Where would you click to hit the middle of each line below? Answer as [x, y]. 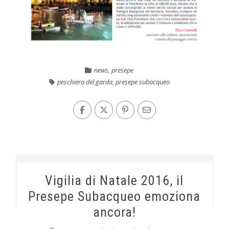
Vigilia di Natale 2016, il [114, 180]
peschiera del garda [85, 82]
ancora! [114, 212]
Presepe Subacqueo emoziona [114, 196]
